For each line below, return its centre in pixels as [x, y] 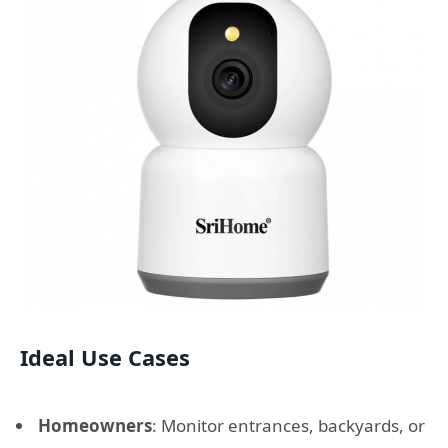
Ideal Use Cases [105, 357]
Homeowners [95, 425]
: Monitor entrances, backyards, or [288, 425]
